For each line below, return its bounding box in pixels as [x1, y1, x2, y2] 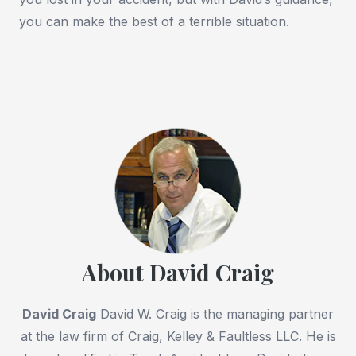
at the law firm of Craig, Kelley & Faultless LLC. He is [20, 328, 336, 345]
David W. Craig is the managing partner [96, 306, 334, 323]
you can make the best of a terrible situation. [19, 14, 289, 30]
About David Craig [82, 257, 274, 288]
